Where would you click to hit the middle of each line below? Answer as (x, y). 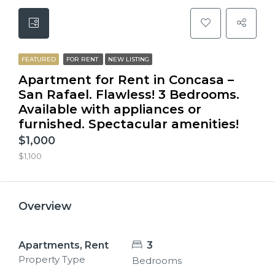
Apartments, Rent (64, 245)
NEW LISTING (129, 59)
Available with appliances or (110, 109)
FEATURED (39, 59)
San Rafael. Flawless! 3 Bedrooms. (129, 95)
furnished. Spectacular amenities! (129, 124)
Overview (45, 206)
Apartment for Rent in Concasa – (126, 80)
